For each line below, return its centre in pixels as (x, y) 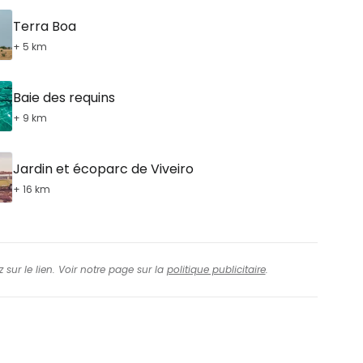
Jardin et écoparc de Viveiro (103, 169)
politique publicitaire (216, 269)
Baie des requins (64, 97)
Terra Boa (45, 26)
